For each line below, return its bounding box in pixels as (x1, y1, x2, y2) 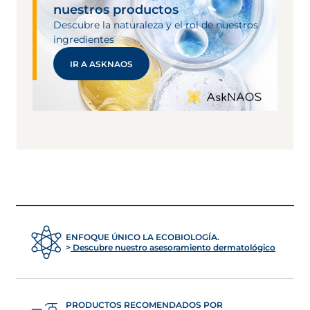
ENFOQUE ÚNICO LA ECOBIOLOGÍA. (66, 232, 219, 242)
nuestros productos (53, 2, 179, 17)
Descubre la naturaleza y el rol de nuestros (53, 19, 258, 31)
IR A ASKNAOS (70, 58, 133, 69)
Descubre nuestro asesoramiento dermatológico (71, 242, 275, 253)
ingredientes (53, 33, 114, 46)
